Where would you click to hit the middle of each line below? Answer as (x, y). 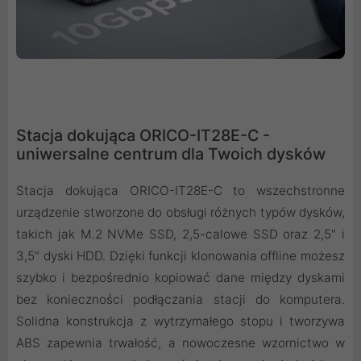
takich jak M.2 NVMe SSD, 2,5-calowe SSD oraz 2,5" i (180, 234)
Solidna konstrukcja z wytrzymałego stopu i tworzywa (180, 322)
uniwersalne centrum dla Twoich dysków (171, 154)
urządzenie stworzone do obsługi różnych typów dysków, (180, 213)
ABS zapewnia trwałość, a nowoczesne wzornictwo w (180, 343)
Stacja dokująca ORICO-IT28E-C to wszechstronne (180, 191)
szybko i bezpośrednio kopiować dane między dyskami (180, 278)
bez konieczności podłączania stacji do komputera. (180, 300)
